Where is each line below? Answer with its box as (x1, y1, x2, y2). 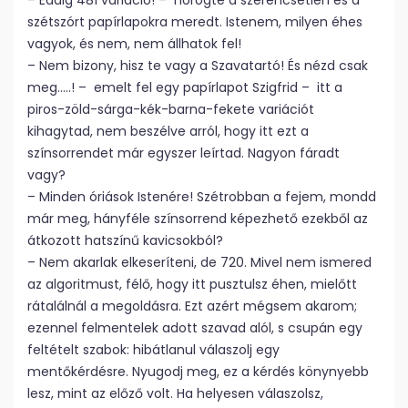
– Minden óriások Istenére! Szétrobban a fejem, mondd (27, 188, 376, 206)
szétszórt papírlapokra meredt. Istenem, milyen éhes (27, 13, 362, 31)
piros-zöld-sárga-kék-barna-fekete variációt (27, 100, 314, 118)
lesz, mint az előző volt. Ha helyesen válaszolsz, (27, 384, 323, 403)
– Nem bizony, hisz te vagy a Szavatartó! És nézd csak (27, 56, 368, 75)
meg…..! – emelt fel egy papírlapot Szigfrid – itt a (27, 78, 342, 97)
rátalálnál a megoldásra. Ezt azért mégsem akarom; (27, 297, 357, 315)
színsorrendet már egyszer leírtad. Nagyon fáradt (27, 144, 340, 162)
